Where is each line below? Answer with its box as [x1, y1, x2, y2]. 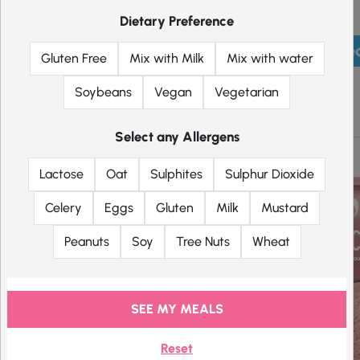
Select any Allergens [114, 129, 239, 145]
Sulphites [150, 166, 202, 182]
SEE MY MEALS [156, 301, 223, 317]
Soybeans [75, 84, 132, 100]
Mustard [261, 200, 309, 215]
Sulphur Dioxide [225, 166, 314, 182]
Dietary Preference [120, 13, 234, 29]
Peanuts [63, 234, 109, 249]
